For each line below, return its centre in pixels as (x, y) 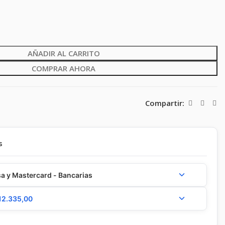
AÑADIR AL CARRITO (64, 53)
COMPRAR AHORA (64, 68)
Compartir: (164, 103)
